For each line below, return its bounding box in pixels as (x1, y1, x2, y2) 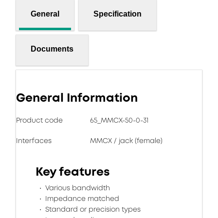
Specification (93, 9, 142, 18)
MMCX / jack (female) (90, 136, 163, 145)
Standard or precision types (43, 204, 141, 214)
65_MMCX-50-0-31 (90, 115, 148, 125)
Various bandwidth (43, 183, 110, 193)
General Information (16, 90, 138, 106)
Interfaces (16, 136, 52, 145)
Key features (36, 163, 110, 180)
